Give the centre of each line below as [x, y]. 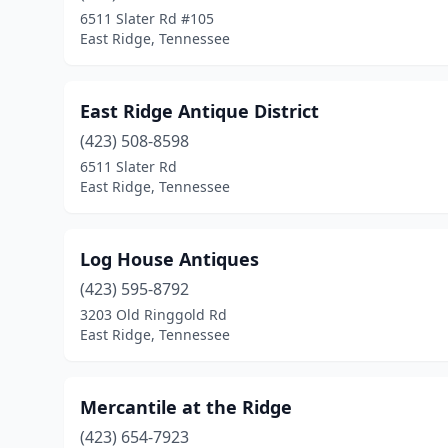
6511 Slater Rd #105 [147, 18]
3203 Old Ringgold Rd [153, 314]
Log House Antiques [169, 259]
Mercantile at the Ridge [186, 407]
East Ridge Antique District [199, 111]
